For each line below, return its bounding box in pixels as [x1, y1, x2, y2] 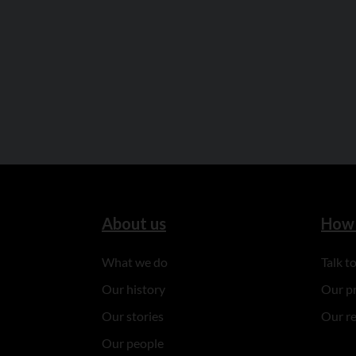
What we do [101, 254, 168, 269]
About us [101, 214, 166, 233]
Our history [101, 281, 165, 296]
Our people [101, 335, 164, 350]
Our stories [101, 308, 164, 323]
